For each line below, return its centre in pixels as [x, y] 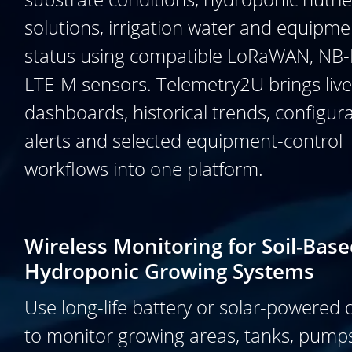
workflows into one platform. [144, 169]
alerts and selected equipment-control [183, 140]
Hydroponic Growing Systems [169, 271]
